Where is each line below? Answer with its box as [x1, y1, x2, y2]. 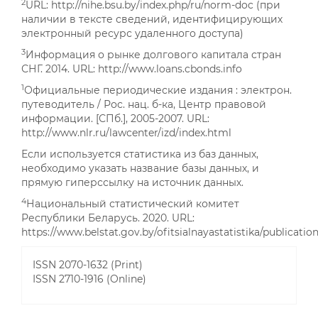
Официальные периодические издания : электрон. [24, 83, 292, 97]
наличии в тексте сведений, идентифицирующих [21, 12, 283, 26]
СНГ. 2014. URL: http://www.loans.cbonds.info [21, 62, 242, 75]
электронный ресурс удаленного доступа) [21, 26, 243, 40]
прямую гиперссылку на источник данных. [21, 175, 243, 189]
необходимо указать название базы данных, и [21, 161, 259, 175]
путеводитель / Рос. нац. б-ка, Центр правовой [21, 97, 266, 111]
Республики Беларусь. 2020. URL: [21, 211, 194, 224]
